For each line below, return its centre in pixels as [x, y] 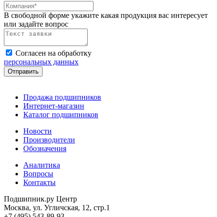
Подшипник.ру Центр [40, 199]
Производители [49, 140]
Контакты [39, 183]
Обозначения [45, 149]
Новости [38, 131]
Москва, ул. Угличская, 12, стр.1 [57, 208]
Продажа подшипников [62, 97]
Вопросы [38, 174]
